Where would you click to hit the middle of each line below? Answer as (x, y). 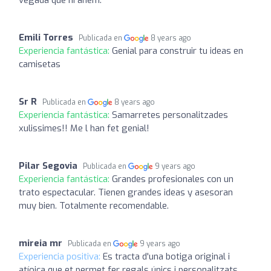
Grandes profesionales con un (173, 179)
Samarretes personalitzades (170, 115)
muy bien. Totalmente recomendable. (94, 205)
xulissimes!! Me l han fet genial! (84, 128)
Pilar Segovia (48, 165)
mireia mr (41, 243)
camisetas (40, 64)
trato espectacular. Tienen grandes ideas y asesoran (126, 192)
